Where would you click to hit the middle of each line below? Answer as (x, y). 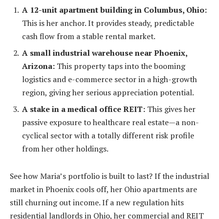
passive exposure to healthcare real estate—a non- (110, 122)
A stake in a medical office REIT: (84, 109)
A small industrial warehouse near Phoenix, (105, 53)
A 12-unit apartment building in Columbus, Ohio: (114, 10)
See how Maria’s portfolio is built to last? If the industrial (109, 176)
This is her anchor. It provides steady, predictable (108, 23)
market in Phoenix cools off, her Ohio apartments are (103, 189)
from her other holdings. (65, 149)
